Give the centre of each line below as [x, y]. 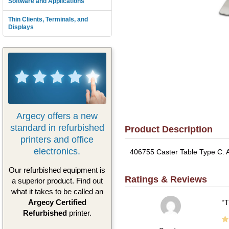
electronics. [57, 151]
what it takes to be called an [57, 192]
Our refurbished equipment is [57, 170]
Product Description [168, 130]
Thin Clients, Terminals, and [48, 19]
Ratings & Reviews [166, 179]
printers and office [57, 139]
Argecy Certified [57, 202]
